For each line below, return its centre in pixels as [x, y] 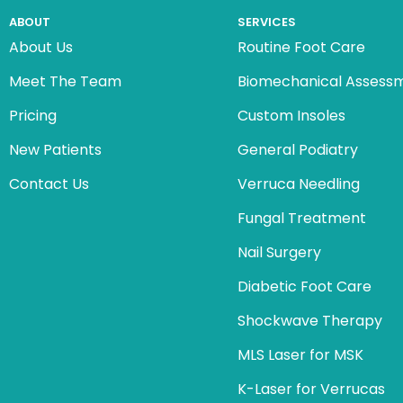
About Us [40, 47]
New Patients [55, 150]
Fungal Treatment [302, 218]
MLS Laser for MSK [301, 355]
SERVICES [267, 22]
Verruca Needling [299, 184]
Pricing [32, 116]
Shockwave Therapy [310, 321]
